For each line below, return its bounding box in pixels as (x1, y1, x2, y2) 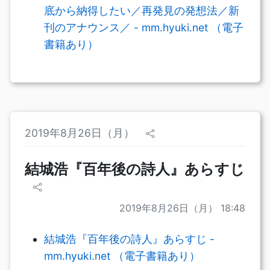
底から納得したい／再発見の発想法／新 (44, 4, 239, 17)
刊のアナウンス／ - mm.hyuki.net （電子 (44, 20, 243, 34)
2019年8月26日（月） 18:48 (119, 201, 245, 214)
